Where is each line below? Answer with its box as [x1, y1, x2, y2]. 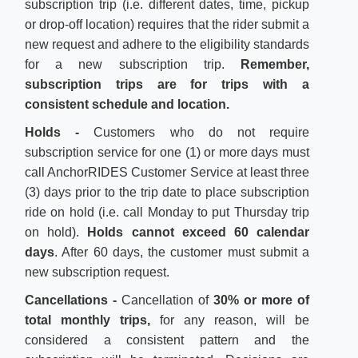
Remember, [241, 58, 309, 71]
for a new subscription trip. [25, 58, 241, 71]
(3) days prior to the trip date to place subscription [25, 185, 309, 199]
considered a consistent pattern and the [25, 333, 309, 347]
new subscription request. [25, 265, 169, 279]
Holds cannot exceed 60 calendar [87, 225, 310, 239]
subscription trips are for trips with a [25, 78, 309, 91]
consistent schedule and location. [25, 97, 229, 111]
